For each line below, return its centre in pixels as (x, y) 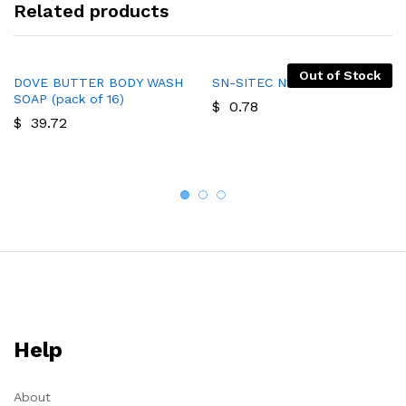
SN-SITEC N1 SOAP (271, 82)
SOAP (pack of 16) (69, 98)
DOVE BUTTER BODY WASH (98, 82)
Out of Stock (340, 75)
